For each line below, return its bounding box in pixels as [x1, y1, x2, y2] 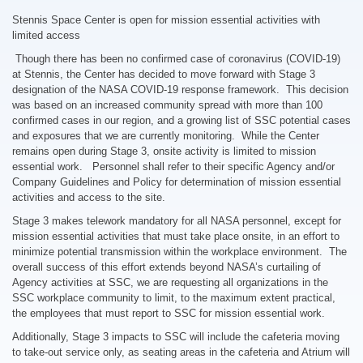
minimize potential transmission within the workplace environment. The [12, 246, 347, 258]
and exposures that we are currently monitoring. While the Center [12, 130, 319, 143]
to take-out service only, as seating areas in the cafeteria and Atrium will [12, 346, 350, 359]
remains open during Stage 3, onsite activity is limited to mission [12, 145, 316, 158]
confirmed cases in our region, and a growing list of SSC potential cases [12, 114, 351, 127]
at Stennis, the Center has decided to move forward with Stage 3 [12, 68, 315, 81]
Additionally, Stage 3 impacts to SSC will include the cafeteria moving [12, 331, 340, 344]
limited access [12, 29, 80, 42]
